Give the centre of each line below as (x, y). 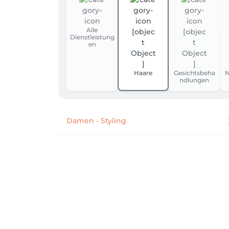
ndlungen (194, 80)
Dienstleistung (92, 37)
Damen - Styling (96, 121)
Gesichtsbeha (194, 73)
